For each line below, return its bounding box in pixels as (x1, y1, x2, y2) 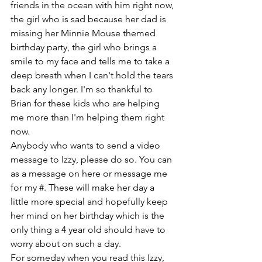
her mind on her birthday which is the (11, 210, 167, 221)
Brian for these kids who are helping (11, 98, 162, 109)
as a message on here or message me (11, 168, 170, 179)
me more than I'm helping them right (11, 112, 167, 123)
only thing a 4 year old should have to (11, 224, 168, 235)
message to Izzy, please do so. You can (11, 154, 174, 165)
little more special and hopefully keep (11, 196, 170, 207)
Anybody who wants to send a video (11, 140, 163, 151)
